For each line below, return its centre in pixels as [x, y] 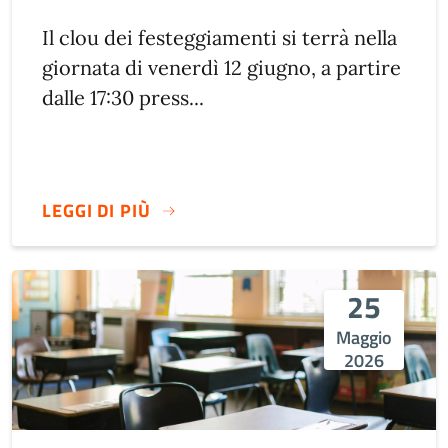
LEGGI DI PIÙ [96, 210]
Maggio [364, 337]
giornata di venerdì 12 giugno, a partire [221, 68]
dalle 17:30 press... [123, 98]
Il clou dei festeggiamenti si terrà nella [219, 38]
